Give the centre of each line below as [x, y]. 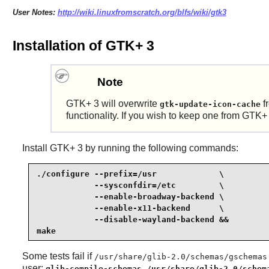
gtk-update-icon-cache [210, 104]
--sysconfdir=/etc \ [130, 185]
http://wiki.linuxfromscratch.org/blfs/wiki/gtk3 [142, 13]
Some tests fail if [58, 256]
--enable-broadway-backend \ [130, 196]
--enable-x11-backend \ [130, 208]
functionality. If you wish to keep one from [154, 116]
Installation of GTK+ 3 [83, 46]
